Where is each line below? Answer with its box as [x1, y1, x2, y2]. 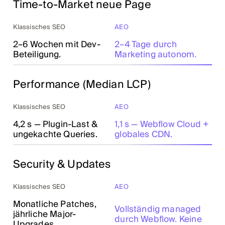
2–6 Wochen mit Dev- [13, 37, 100, 52]
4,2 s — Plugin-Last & [13, 117, 98, 132]
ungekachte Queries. [13, 127, 97, 142]
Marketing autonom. [115, 47, 197, 62]
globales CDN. [115, 127, 173, 142]
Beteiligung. [13, 47, 61, 62]
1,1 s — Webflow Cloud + [115, 117, 209, 132]
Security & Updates [13, 155, 111, 174]
